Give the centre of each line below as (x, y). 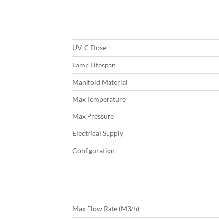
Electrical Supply (98, 133)
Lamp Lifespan (94, 65)
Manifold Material (100, 82)
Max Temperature (99, 99)
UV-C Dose (89, 48)
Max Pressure (93, 116)
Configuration (94, 151)
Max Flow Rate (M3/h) (106, 209)
